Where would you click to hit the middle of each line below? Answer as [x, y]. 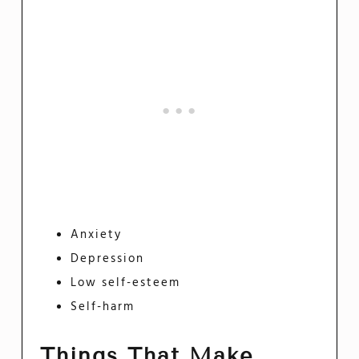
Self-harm [102, 307]
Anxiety [96, 234]
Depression [107, 258]
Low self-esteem [125, 282]
